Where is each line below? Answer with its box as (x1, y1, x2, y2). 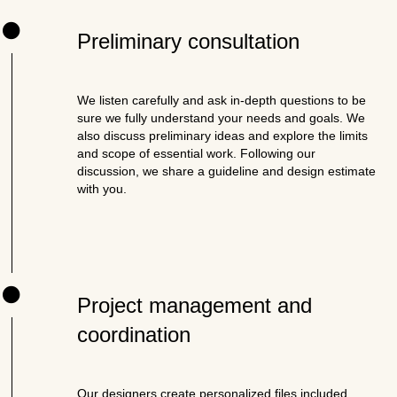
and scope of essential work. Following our (77, 146, 316, 160)
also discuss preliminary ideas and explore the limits (77, 128, 369, 143)
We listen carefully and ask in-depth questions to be (77, 93, 367, 107)
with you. (77, 182, 131, 196)
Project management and (77, 293, 313, 317)
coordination (77, 323, 191, 346)
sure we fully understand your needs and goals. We (77, 111, 366, 125)
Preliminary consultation (77, 29, 300, 53)
